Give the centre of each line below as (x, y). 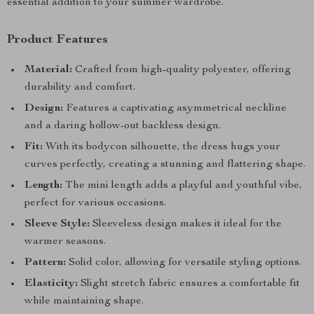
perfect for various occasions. (95, 203)
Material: (48, 70)
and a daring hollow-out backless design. (123, 126)
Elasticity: (51, 284)
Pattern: (45, 263)
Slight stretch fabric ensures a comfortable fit (189, 284)
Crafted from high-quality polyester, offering (182, 70)
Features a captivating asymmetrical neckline (175, 109)
